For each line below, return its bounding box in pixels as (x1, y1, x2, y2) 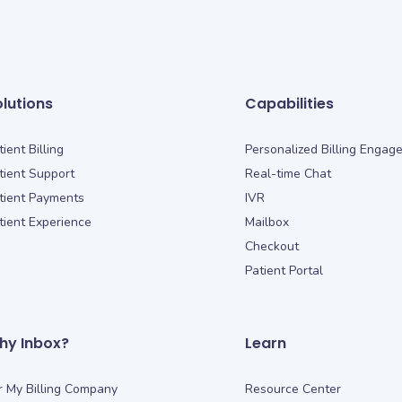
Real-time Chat (245, 164, 332, 182)
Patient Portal (245, 261, 324, 279)
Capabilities (245, 92, 335, 114)
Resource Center (245, 380, 342, 398)
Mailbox (245, 213, 290, 231)
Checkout (245, 237, 300, 255)
